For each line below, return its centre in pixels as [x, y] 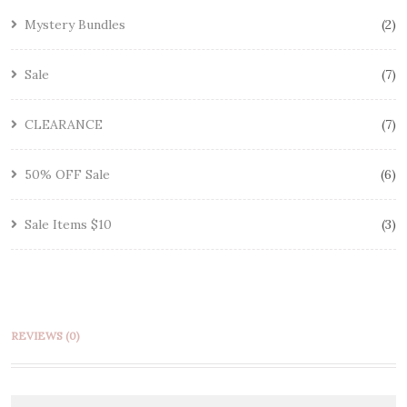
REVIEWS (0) [45, 335]
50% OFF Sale [67, 174]
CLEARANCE [64, 124]
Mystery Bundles [75, 24]
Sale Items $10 [68, 224]
